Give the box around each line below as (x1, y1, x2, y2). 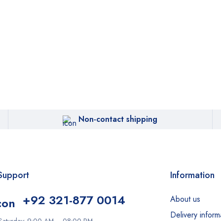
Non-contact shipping (78, 113, 158, 125)
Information (170, 169, 215, 182)
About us (170, 193, 200, 205)
